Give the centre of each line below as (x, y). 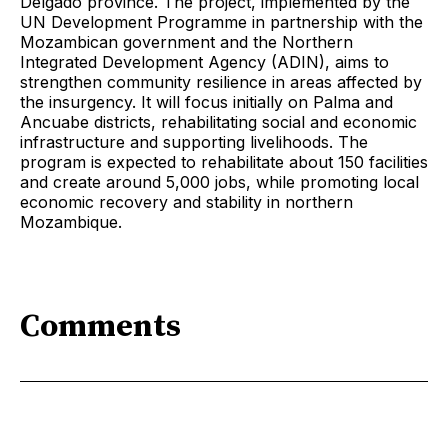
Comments (100, 326)
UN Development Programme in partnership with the (221, 22)
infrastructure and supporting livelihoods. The (194, 142)
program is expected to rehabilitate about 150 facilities (224, 162)
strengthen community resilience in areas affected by (221, 82)
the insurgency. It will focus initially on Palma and (206, 102)
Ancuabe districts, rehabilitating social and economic (218, 122)
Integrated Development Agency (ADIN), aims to (204, 62)
